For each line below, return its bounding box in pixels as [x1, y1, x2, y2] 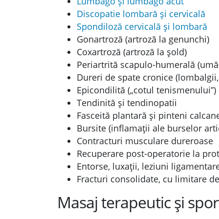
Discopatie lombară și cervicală [77, 8, 205, 20]
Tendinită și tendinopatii [77, 97, 177, 109]
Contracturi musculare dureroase [77, 135, 213, 147]
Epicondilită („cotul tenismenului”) [77, 84, 216, 96]
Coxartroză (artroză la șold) [77, 46, 187, 58]
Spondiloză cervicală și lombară [77, 21, 207, 32]
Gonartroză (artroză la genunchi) [77, 33, 209, 45]
